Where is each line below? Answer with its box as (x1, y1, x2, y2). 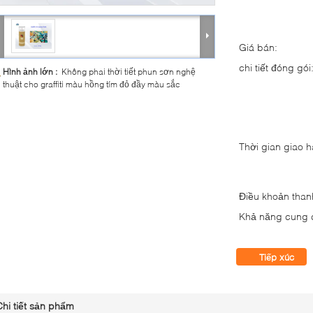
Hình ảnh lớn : (3, 66, 61, 77)
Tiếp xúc (259, 252, 294, 263)
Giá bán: (239, 41, 277, 53)
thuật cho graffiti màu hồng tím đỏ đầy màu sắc (3, 79, 180, 89)
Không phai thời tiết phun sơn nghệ (61, 66, 196, 77)
